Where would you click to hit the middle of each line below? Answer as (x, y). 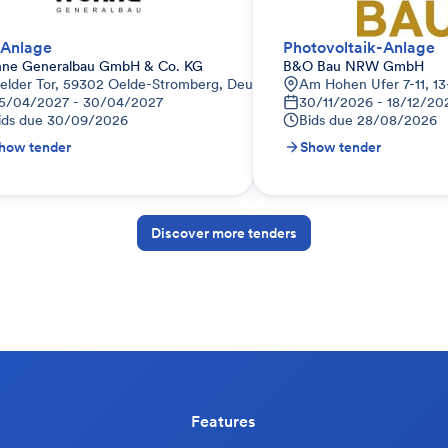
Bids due (326, 120)
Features (223, 421)
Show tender (340, 147)
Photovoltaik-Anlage (359, 47)
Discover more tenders (224, 233)
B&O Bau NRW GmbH (353, 66)
